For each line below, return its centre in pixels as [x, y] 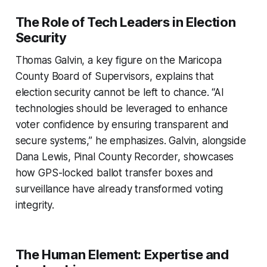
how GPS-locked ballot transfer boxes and [114, 173]
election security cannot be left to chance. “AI [119, 92]
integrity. [35, 205]
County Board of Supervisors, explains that [114, 76]
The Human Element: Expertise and [122, 254]
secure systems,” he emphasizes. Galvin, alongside [131, 140]
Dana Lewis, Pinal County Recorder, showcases [125, 156]
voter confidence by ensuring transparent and [122, 124]
